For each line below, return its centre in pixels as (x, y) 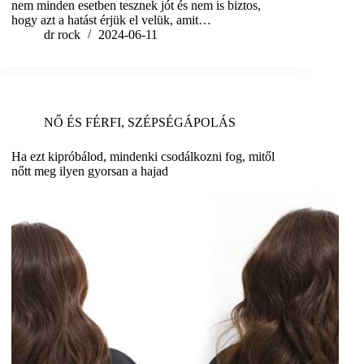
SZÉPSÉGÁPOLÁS (182, 123)
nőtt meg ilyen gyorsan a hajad (90, 171)
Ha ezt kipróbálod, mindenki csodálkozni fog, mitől (143, 157)
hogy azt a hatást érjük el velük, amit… (112, 20)
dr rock (63, 35)
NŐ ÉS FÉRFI (83, 123)
